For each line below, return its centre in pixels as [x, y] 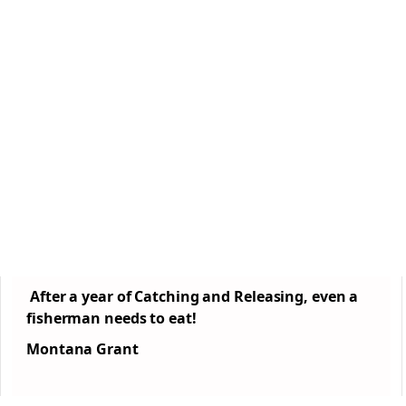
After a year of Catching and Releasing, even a [194, 296]
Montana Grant [82, 349]
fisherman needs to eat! [111, 318]
